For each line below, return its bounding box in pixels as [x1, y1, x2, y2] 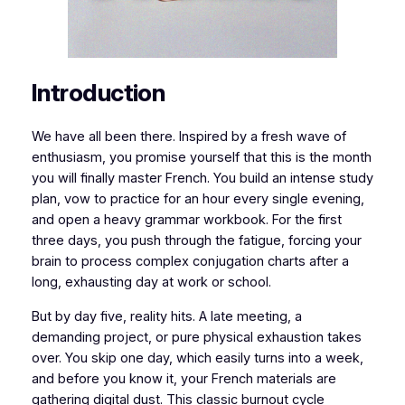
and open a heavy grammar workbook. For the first [31, 212, 342, 229]
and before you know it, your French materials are [31, 370, 336, 387]
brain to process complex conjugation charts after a [31, 253, 349, 270]
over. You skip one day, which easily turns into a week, [31, 349, 363, 366]
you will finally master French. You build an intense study [31, 170, 373, 187]
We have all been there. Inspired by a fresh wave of [31, 128, 346, 146]
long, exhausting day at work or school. [31, 274, 271, 291]
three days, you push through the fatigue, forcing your [31, 232, 362, 250]
